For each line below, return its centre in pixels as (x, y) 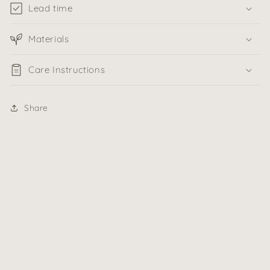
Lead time (51, 8)
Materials (49, 39)
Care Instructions (67, 70)
